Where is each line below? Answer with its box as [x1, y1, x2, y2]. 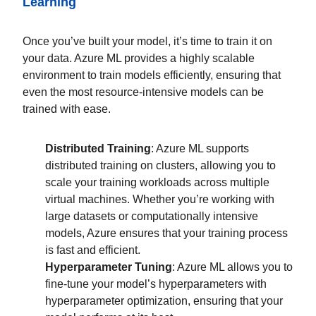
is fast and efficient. [45, 243, 140, 256]
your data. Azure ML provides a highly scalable [23, 51, 255, 64]
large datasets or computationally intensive [45, 209, 258, 222]
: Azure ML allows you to [172, 260, 293, 273]
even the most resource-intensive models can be [23, 85, 264, 98]
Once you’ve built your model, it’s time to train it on [23, 35, 272, 47]
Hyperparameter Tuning [45, 260, 172, 273]
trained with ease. [23, 102, 111, 115]
